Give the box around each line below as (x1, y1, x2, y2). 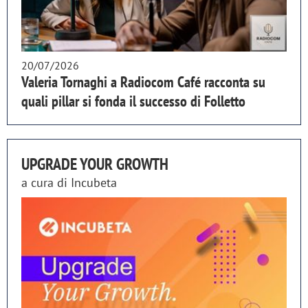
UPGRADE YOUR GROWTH (21, 153, 168, 175)
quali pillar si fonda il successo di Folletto (21, 91, 245, 111)
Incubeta (71, 174, 117, 190)
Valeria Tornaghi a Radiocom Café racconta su (21, 71, 265, 91)
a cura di (21, 174, 71, 190)
